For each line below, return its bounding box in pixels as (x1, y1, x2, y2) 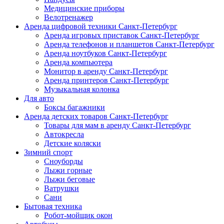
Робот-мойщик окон (44, 211, 112, 220)
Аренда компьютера (44, 58, 112, 67)
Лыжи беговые (44, 175, 95, 184)
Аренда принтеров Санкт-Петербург (44, 76, 169, 85)
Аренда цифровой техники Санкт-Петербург (24, 22, 177, 31)
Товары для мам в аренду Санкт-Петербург (44, 121, 191, 130)
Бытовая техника (24, 202, 82, 211)
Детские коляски (44, 139, 101, 148)
